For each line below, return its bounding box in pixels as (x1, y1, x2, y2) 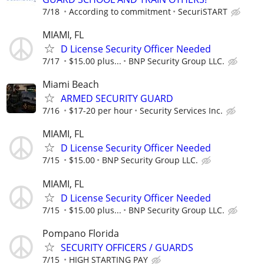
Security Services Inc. (140, 105, 223, 117)
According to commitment (69, 5, 171, 17)
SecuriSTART (178, 5, 227, 17)
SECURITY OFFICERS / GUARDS (61, 240, 193, 254)
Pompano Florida (42, 226, 119, 240)
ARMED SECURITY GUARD (61, 92, 173, 105)
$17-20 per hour (69, 105, 133, 117)
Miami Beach (42, 78, 99, 91)
